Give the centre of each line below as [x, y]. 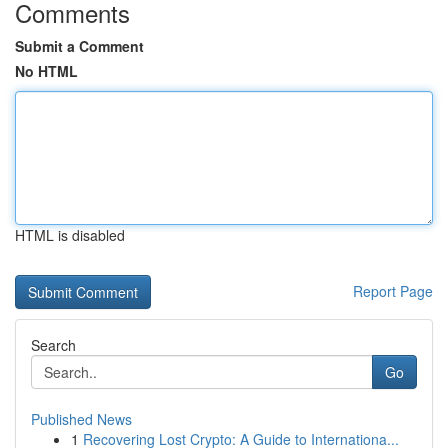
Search [53, 345]
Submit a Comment [79, 46]
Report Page [393, 291]
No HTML [46, 71]
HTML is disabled [70, 235]
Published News [81, 419]
